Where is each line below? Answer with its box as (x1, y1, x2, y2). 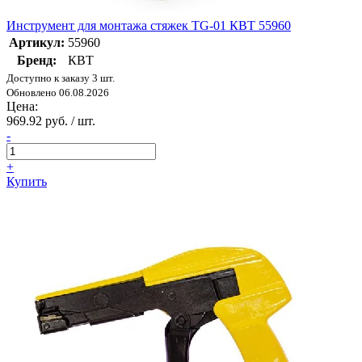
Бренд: (17, 53, 57, 68)
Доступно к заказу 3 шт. (6, 72, 115, 85)
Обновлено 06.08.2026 (6, 86, 109, 99)
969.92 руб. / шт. (6, 114, 95, 128)
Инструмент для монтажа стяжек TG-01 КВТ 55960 (6, 19, 291, 33)
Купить (6, 175, 47, 189)
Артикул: (9, 36, 65, 50)
